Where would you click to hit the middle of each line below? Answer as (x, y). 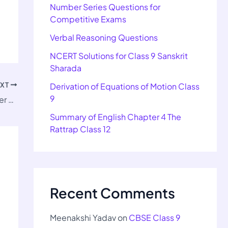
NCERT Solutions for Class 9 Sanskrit (119, 56)
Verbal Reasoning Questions (104, 38)
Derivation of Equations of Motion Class (125, 87)
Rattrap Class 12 (80, 129)
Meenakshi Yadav (83, 218)
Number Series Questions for (105, 7)
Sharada (66, 68)
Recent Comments (112, 193)
